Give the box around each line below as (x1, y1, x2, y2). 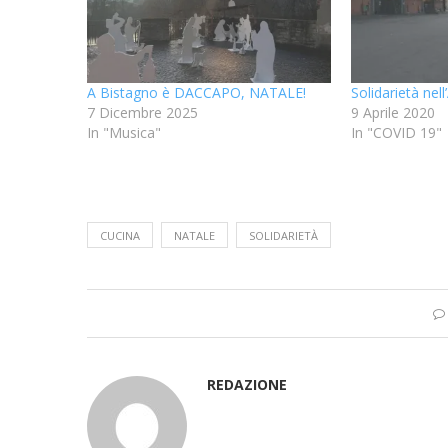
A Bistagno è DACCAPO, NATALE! (87, 82, 306, 102)
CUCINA (100, 227, 140, 243)
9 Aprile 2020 (350, 102, 435, 122)
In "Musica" (87, 122, 161, 142)
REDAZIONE (207, 374, 287, 394)
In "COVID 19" (350, 122, 442, 142)
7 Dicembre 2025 (87, 102, 198, 122)
